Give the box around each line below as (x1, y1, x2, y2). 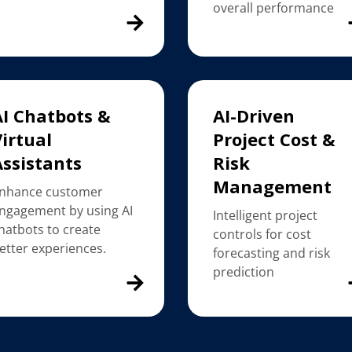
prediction (212, 263, 274, 281)
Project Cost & (212, 127, 335, 152)
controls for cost (212, 225, 311, 244)
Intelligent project (212, 207, 317, 225)
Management (212, 174, 332, 199)
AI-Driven (212, 104, 295, 128)
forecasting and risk (212, 244, 330, 262)
